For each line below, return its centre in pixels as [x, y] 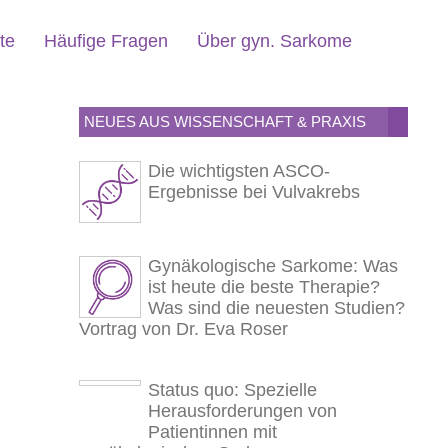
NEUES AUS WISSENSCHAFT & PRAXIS [224, 121]
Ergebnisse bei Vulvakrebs [253, 191]
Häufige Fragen [106, 41]
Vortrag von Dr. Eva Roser [183, 329]
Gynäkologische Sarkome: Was [272, 266]
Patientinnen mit [212, 431]
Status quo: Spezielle [232, 389]
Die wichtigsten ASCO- [238, 170]
